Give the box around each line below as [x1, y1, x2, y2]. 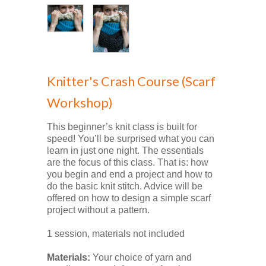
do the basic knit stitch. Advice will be [47, 180, 202, 191]
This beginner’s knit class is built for [47, 121, 197, 132]
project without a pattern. [47, 204, 150, 215]
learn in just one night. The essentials [47, 145, 204, 156]
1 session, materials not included [47, 228, 185, 239]
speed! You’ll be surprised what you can [47, 133, 214, 144]
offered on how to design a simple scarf [47, 192, 211, 203]
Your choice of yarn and [90, 252, 192, 262]
